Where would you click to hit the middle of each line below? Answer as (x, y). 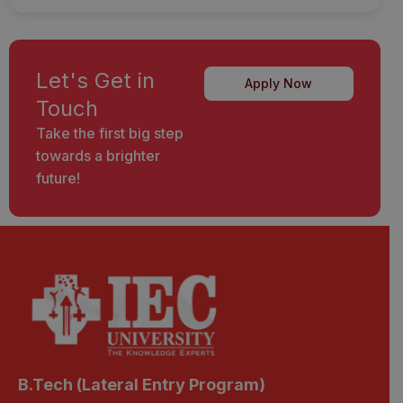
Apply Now (279, 83)
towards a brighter (98, 155)
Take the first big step (110, 133)
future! (58, 178)
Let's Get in (95, 80)
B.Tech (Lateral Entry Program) (142, 384)
